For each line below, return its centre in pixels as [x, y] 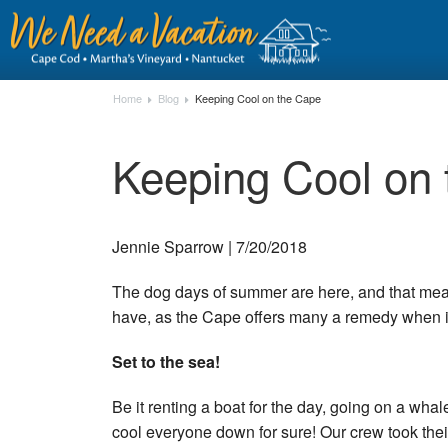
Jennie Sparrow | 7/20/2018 [209, 246]
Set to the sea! [166, 361]
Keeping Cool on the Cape [258, 98]
